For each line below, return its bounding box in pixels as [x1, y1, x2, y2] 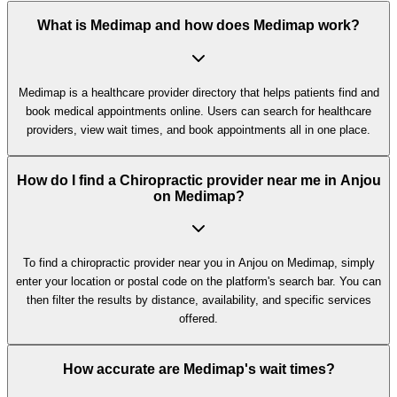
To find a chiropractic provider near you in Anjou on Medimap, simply [22, 256, 375, 270]
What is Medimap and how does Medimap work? [37, 18, 360, 34]
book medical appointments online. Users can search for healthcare [26, 104, 371, 118]
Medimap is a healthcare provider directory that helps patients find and [18, 85, 379, 99]
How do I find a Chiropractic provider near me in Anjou [16, 172, 381, 188]
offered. [179, 312, 218, 326]
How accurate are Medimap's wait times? [62, 362, 335, 378]
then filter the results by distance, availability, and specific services [26, 293, 371, 307]
